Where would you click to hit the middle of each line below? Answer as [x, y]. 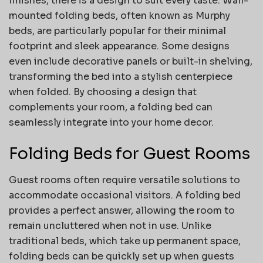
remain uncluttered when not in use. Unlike [110, 225]
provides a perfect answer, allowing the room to [122, 210]
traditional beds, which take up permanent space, [125, 241]
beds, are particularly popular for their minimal [117, 31]
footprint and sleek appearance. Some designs [119, 46]
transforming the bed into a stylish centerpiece [121, 76]
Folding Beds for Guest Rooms [129, 154]
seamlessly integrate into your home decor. [111, 122]
